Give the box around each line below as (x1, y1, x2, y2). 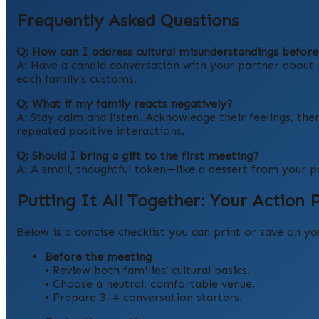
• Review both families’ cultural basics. (45, 263, 250, 277)
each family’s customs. (16, 71, 137, 85)
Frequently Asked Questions (16, 10, 239, 31)
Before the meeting (45, 249, 152, 263)
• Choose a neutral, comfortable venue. (45, 276, 255, 291)
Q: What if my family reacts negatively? (16, 96, 232, 110)
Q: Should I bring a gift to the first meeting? (16, 148, 258, 162)
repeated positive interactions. (16, 123, 184, 137)
